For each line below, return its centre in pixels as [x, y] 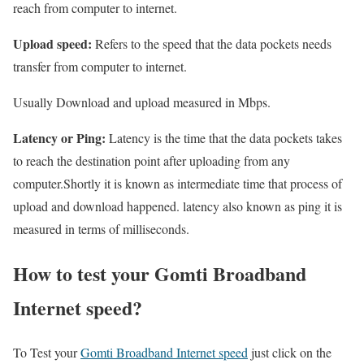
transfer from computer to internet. [100, 67]
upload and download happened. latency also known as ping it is [178, 206]
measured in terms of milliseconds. [101, 229]
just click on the [290, 353]
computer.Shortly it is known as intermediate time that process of [178, 184]
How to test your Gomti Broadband [160, 274]
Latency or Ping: [59, 138]
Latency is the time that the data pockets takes [224, 138]
